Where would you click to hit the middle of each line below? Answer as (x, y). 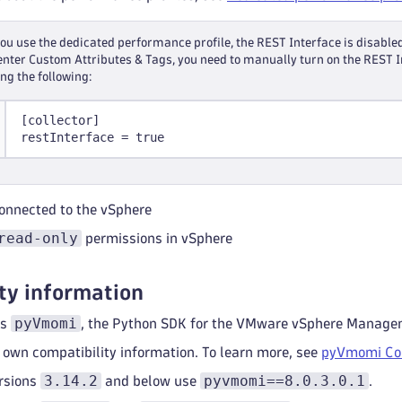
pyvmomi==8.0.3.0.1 (284, 381)
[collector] (60, 120)
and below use (151, 381)
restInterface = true (92, 137)
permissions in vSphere (157, 238)
